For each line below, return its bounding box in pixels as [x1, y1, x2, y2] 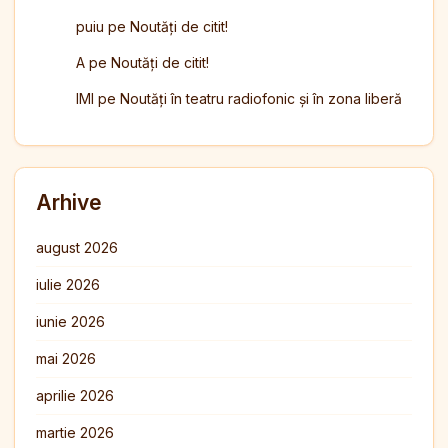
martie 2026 [36, 423, 114, 441]
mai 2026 [36, 349, 96, 367]
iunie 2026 [36, 312, 105, 330]
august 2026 [36, 238, 118, 256]
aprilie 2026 [36, 386, 114, 404]
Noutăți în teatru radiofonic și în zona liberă [120, 89, 402, 107]
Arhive [36, 189, 102, 215]
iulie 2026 [36, 275, 100, 293]
